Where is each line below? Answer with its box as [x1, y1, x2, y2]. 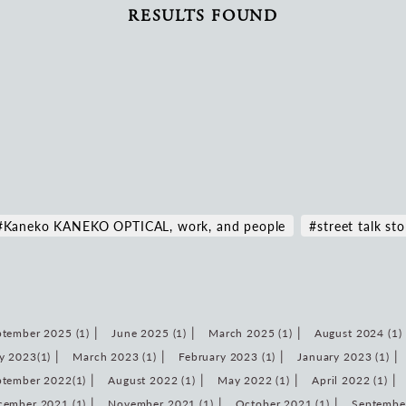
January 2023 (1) [297, 349, 390, 365]
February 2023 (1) [179, 349, 276, 365]
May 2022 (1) [217, 372, 290, 389]
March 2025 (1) [208, 325, 293, 342]
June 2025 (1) [111, 325, 188, 342]
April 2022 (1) [311, 372, 388, 389]
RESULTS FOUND [128, 5, 278, 27]
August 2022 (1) [108, 372, 196, 389]
